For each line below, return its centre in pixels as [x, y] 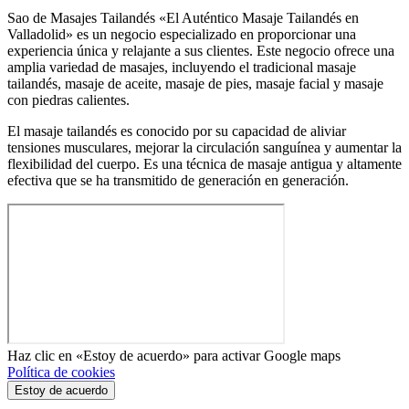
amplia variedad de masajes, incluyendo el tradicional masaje [182, 67]
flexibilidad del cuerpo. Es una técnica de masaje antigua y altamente [204, 163]
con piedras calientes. [68, 100]
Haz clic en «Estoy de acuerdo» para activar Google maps [176, 355]
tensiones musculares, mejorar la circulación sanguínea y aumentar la [204, 147]
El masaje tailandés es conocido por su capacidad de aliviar [177, 131]
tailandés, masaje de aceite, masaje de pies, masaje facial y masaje [195, 83]
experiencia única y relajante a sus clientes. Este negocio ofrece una [201, 50]
